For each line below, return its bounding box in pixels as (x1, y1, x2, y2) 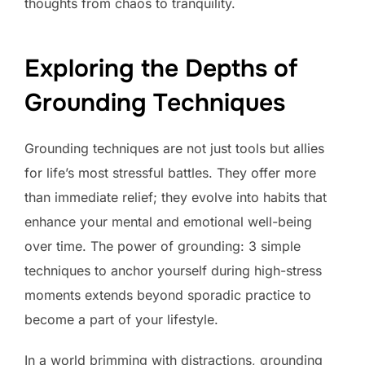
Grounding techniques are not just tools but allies (24, 139, 324, 156)
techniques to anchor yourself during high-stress (24, 262, 322, 279)
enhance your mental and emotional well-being (24, 213, 312, 230)
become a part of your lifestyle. (24, 310, 218, 328)
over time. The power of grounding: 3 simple (24, 237, 301, 254)
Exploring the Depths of (24, 52, 297, 84)
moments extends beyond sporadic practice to (24, 286, 311, 303)
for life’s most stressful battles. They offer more (24, 164, 316, 181)
